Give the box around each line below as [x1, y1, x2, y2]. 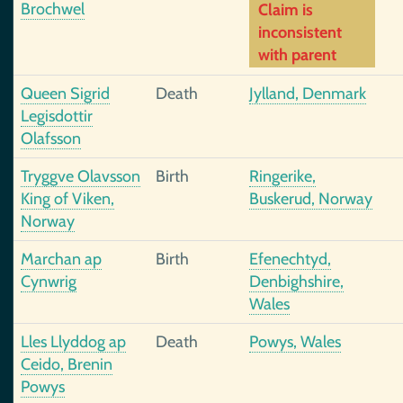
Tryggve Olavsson [21, 166, 140, 186]
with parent [258, 45, 336, 65]
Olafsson [21, 129, 81, 148]
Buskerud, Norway [249, 189, 372, 209]
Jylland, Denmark [249, 84, 366, 103]
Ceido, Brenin [21, 354, 112, 374]
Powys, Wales [249, 332, 341, 352]
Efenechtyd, [249, 249, 331, 269]
